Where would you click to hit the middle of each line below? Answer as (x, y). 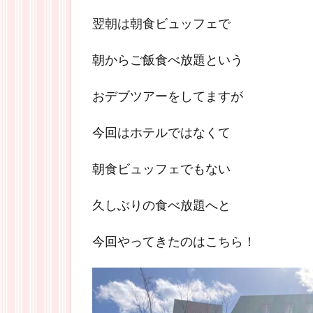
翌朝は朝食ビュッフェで (161, 23)
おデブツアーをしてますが (168, 96)
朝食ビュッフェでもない (161, 168)
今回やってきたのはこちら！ (174, 241)
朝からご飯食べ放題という (168, 59)
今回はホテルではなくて (161, 132)
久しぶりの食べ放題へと (161, 205)
